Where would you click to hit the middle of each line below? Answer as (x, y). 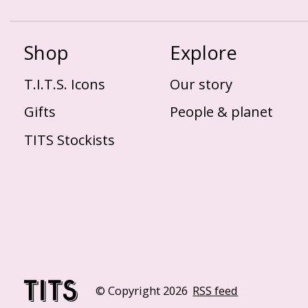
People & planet (222, 112)
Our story (201, 84)
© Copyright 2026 (141, 291)
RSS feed (216, 291)
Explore (204, 52)
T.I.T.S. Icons (65, 84)
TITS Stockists (69, 139)
